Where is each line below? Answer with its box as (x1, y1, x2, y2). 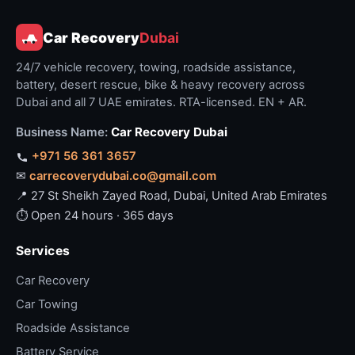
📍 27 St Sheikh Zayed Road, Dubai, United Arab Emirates (16, 189, 327, 203)
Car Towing (16, 297, 78, 311)
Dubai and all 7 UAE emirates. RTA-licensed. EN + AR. (16, 95, 307, 109)
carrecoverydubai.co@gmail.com (29, 169, 216, 183)
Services (16, 243, 71, 258)
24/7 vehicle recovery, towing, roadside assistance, (16, 60, 296, 74)
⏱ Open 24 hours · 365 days (16, 208, 174, 223)
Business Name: (16, 124, 108, 139)
